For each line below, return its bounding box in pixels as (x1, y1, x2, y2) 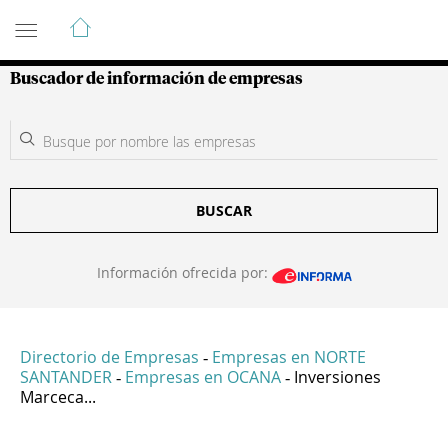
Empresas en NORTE (212, 346, 366, 369)
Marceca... (20, 386, 96, 409)
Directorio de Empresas (20, 346, 199, 369)
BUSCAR (196, 201, 252, 220)
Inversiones (294, 366, 381, 389)
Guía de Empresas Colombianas (10, 7, 369, 31)
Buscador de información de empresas (10, 71, 303, 87)
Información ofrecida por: (96, 263, 272, 282)
